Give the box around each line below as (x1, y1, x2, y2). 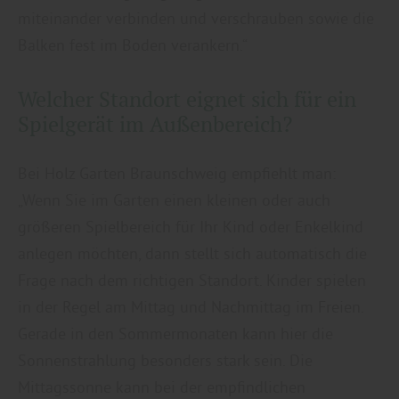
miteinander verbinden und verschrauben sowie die (18, 7, 374, 28)
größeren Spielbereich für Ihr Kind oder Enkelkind (18, 216, 363, 237)
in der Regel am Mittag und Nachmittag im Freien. (18, 296, 363, 317)
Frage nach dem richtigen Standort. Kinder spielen (18, 269, 366, 290)
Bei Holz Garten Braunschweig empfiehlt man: (18, 162, 336, 183)
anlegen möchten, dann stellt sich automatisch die (18, 242, 367, 264)
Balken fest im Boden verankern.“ (18, 34, 248, 55)
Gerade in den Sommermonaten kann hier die (18, 322, 333, 344)
